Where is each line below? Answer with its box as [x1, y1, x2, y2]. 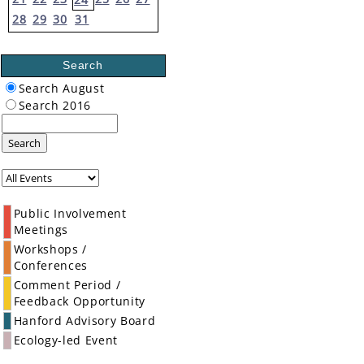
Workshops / [13, 241, 87, 257]
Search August [18, 80, 105, 96]
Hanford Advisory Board [13, 313, 156, 328]
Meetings [13, 222, 68, 237]
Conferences [13, 258, 88, 273]
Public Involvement [13, 206, 127, 221]
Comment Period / [13, 277, 121, 292]
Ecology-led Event [13, 332, 119, 348]
